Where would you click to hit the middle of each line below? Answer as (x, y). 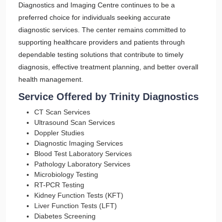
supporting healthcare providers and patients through (102, 42)
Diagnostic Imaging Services (79, 143)
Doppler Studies (59, 133)
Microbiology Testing (66, 174)
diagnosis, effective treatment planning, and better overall (108, 67)
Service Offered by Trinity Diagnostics (109, 97)
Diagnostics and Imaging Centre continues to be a (97, 5)
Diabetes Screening (65, 216)
